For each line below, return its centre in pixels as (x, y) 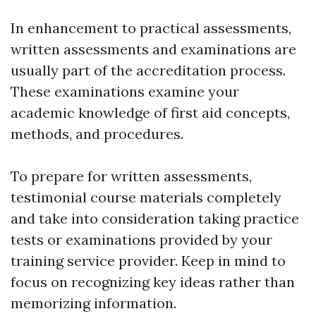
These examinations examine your (125, 92)
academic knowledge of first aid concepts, (150, 113)
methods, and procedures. (97, 134)
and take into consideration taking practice (155, 219)
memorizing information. (93, 303)
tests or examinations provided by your (141, 240)
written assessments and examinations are (153, 49)
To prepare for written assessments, (131, 176)
